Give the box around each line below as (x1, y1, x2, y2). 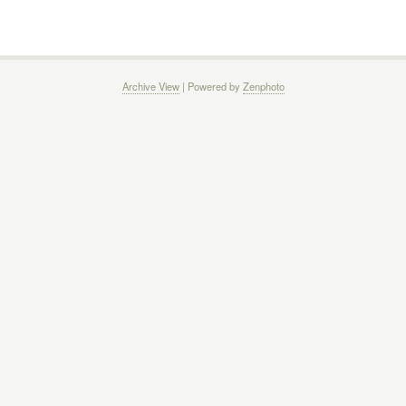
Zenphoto (242, 79, 285, 94)
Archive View (121, 79, 179, 94)
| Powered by (179, 79, 243, 94)
